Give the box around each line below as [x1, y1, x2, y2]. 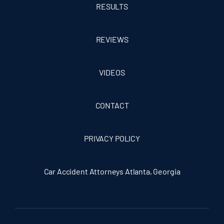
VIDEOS [99, 67, 125, 77]
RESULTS [96, 1, 128, 11]
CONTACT [95, 100, 129, 110]
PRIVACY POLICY [84, 133, 140, 143]
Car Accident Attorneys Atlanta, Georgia [43, 166, 180, 176]
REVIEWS [95, 34, 128, 44]
